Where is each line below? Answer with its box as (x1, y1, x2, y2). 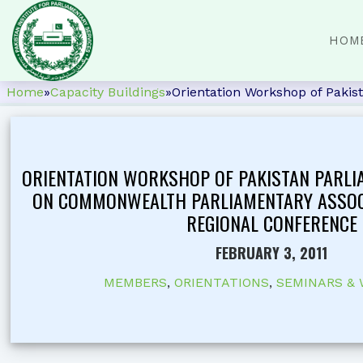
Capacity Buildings (50, 84, 165, 100)
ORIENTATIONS (173, 275, 269, 291)
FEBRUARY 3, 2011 (216, 242, 328, 264)
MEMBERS (103, 275, 167, 291)
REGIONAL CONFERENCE (186, 208, 357, 238)
